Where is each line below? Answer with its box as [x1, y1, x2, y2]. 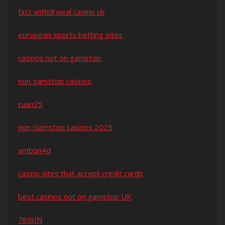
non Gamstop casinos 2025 [18, 122, 113, 133]
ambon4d [18, 145, 51, 156]
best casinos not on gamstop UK [18, 191, 132, 202]
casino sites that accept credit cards [18, 168, 143, 179]
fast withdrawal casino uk [18, 7, 104, 17]
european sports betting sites [18, 30, 123, 40]
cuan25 [18, 99, 43, 109]
